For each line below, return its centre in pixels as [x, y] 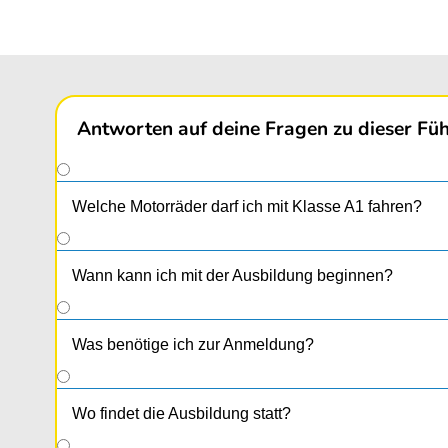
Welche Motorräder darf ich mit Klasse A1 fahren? [247, 207]
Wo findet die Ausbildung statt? [181, 414]
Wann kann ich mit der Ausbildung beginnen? [232, 276]
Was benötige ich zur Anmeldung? [193, 345]
